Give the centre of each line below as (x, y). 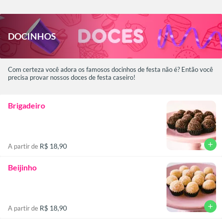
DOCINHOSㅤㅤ (32, 36)
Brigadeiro (27, 105)
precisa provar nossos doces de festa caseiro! (72, 77)
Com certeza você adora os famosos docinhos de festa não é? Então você (111, 69)
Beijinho (22, 167)
